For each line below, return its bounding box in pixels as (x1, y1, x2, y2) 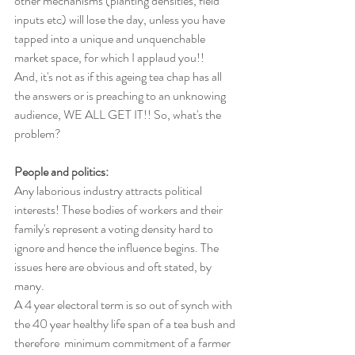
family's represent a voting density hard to (14, 219, 216, 239)
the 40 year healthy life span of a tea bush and (14, 315, 238, 334)
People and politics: (14, 162, 109, 181)
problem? (14, 124, 61, 143)
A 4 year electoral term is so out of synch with (14, 296, 235, 315)
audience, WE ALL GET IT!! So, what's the (14, 105, 223, 124)
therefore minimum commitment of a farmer (14, 334, 233, 353)
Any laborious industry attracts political (14, 181, 204, 200)
